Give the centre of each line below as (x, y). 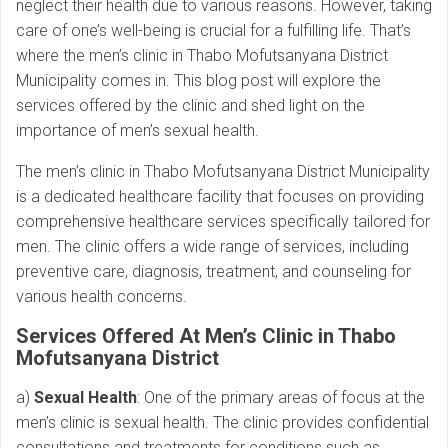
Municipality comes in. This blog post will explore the (198, 80)
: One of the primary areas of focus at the (281, 397)
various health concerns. (101, 296)
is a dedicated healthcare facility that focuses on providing (220, 196)
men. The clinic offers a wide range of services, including (212, 246)
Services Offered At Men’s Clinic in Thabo (206, 335)
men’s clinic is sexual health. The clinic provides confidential (222, 422)
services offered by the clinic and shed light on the (190, 105)
